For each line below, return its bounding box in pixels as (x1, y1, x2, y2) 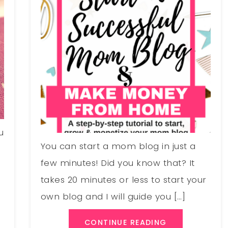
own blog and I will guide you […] (40, 190, 186, 203)
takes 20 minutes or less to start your (40, 174, 207, 186)
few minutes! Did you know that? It (40, 157, 195, 169)
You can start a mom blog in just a (40, 140, 196, 153)
